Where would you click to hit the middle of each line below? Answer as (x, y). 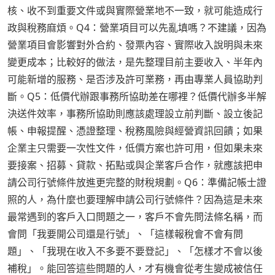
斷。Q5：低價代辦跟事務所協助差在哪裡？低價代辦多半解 (137, 97)
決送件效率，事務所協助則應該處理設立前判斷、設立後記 (135, 114)
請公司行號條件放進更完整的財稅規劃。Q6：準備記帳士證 (137, 183)
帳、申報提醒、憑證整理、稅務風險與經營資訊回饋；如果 (135, 131)
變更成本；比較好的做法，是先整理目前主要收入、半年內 (135, 62)
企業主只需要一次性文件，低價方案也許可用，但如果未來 (135, 148)
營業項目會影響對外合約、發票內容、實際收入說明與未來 (135, 45)
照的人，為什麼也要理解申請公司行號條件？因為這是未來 (135, 200)
